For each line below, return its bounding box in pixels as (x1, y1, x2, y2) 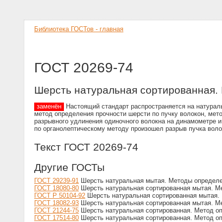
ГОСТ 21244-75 (34, 207, 79, 215)
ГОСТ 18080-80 (34, 184, 79, 192)
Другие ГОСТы (34, 162, 105, 173)
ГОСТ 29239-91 (34, 177, 79, 185)
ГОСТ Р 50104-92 (34, 192, 85, 200)
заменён (37, 103, 61, 111)
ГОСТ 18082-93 (34, 199, 79, 207)
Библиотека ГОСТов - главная (34, 25, 123, 33)
